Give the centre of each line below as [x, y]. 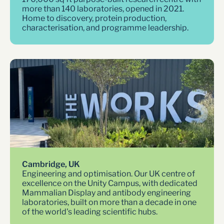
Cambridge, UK [51, 164]
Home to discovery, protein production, [94, 18]
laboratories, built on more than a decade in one [109, 202]
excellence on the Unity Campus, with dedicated [110, 183]
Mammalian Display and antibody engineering [106, 193]
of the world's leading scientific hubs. [90, 212]
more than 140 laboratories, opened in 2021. [103, 9]
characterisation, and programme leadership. [105, 28]
